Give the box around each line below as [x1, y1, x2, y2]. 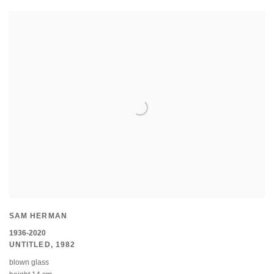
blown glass [9, 258, 49, 267]
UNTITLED [9, 241, 51, 250]
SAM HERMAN [9, 212, 67, 221]
